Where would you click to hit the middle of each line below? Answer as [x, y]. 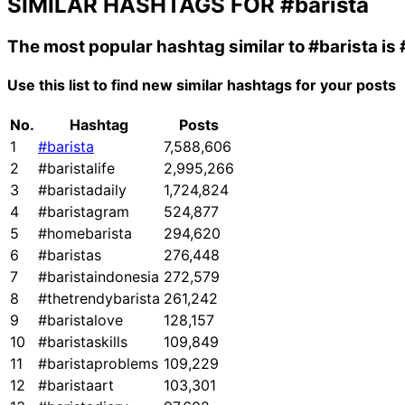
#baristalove [80, 320]
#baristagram [84, 212]
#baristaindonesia [99, 277]
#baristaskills [83, 342]
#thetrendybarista [99, 299]
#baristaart [76, 386]
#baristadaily [82, 190]
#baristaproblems [98, 364]
